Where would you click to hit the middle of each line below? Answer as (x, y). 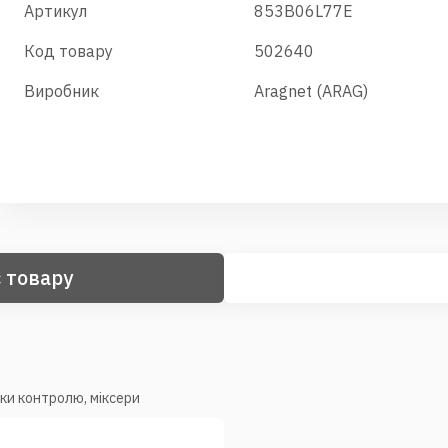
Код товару (68, 51)
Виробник (61, 91)
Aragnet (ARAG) (311, 91)
